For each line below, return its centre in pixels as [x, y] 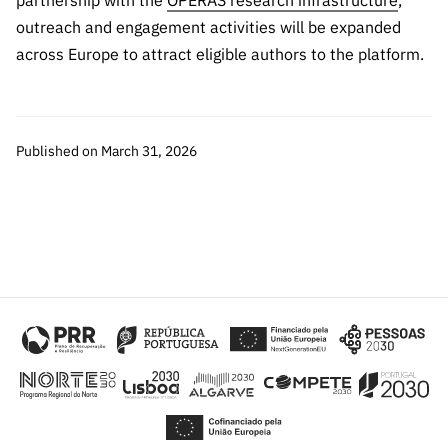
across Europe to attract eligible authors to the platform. [220, 54]
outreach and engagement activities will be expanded [208, 27]
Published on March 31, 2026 [106, 151]
